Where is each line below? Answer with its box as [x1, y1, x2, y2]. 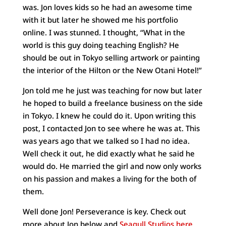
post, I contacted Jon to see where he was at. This [22, 123, 200, 134]
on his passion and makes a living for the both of [22, 174, 196, 184]
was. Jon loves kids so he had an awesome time [22, 2, 192, 13]
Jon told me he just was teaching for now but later [22, 85, 202, 96]
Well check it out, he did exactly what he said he [22, 148, 195, 159]
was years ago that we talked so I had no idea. [22, 136, 190, 146]
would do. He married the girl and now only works [22, 161, 201, 172]
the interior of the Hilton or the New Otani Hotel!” [22, 65, 202, 76]
